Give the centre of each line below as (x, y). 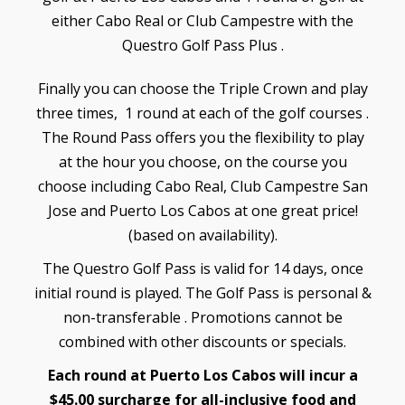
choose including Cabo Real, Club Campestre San (202, 186)
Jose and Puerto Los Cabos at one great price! (202, 210)
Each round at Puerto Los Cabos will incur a (202, 375)
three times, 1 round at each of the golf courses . (202, 113)
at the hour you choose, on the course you (202, 161)
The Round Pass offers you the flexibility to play (202, 137)
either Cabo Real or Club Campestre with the (202, 20)
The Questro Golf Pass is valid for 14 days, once (202, 268)
